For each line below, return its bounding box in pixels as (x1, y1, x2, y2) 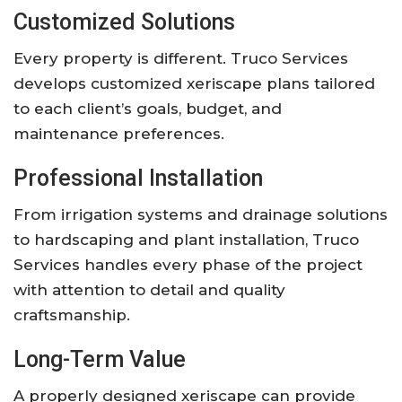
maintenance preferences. (13, 124, 224, 143)
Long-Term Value (13, 345, 186, 372)
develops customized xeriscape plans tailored (13, 74, 375, 92)
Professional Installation (13, 164, 263, 191)
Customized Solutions (13, 8, 235, 35)
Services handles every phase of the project (13, 255, 363, 274)
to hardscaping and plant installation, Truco (13, 230, 359, 249)
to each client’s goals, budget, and (13, 99, 282, 118)
